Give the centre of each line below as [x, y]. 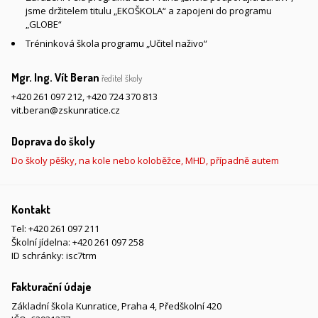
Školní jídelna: [42, 242]
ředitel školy [122, 78]
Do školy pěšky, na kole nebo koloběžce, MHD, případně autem [145, 160]
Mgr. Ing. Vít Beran [56, 77]
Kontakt [31, 209]
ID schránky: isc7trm [54, 256]
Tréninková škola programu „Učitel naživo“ [116, 43]
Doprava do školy [53, 141]
